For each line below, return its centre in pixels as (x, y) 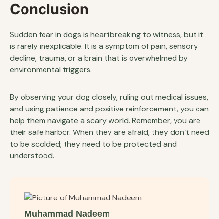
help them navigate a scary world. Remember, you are (105, 120)
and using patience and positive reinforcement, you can (109, 109)
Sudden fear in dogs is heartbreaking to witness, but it (107, 34)
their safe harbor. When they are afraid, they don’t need (109, 132)
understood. (32, 155)
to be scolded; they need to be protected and (93, 144)
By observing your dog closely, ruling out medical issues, (109, 97)
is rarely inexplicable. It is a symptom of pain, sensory (104, 46)
